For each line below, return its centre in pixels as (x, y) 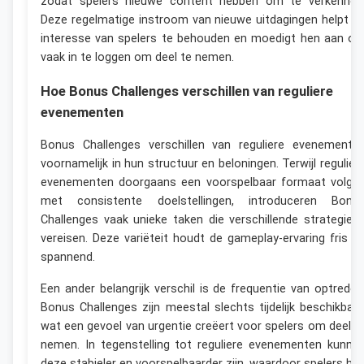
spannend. (68, 258)
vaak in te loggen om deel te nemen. (137, 57)
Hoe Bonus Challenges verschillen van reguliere (187, 91)
